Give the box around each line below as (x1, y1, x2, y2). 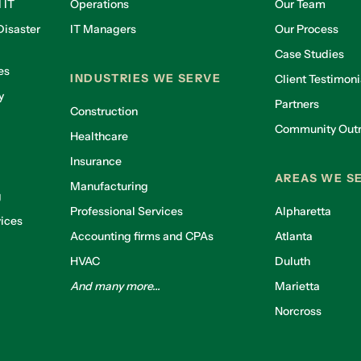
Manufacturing (70, 178, 149, 193)
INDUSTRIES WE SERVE (70, 70, 222, 85)
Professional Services (70, 203, 184, 218)
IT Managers (70, 21, 137, 36)
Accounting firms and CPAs (70, 228, 214, 243)
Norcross (274, 303, 322, 318)
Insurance (70, 153, 122, 168)
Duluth (274, 253, 310, 268)
